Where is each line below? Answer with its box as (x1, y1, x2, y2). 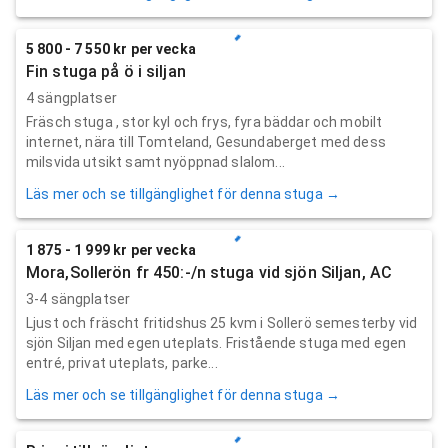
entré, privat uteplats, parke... (26, 354, 218, 371)
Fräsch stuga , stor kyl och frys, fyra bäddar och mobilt (26, 113, 383, 130)
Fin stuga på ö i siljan (26, 61, 186, 81)
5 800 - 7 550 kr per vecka (26, 40, 196, 57)
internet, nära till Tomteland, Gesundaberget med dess (26, 133, 386, 150)
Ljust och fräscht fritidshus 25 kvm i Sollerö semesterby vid (26, 314, 417, 331)
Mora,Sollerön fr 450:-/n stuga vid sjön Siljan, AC (26, 262, 392, 282)
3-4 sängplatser (26, 290, 131, 307)
